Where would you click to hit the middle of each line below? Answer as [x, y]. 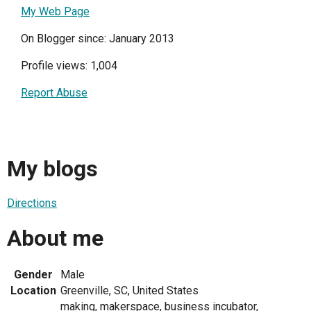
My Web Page [55, 11]
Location [33, 291]
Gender [33, 275]
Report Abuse [54, 92]
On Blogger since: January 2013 [98, 38]
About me [55, 238]
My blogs [52, 168]
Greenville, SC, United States [129, 291]
